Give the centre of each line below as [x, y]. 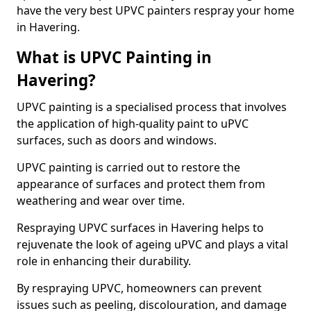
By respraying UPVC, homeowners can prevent [139, 288]
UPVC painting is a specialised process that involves [152, 107]
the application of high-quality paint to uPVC [133, 124]
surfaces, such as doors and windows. [117, 140]
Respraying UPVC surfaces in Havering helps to [140, 228]
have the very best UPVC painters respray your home [155, 10]
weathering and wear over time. [101, 201]
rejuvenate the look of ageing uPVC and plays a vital [152, 244]
